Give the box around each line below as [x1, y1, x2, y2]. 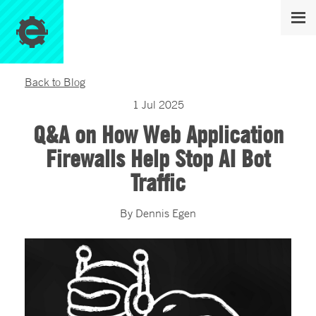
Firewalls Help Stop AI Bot [46, 144, 270, 173]
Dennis [135, 206, 169, 220]
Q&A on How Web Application [32, 120, 284, 149]
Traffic [130, 168, 186, 197]
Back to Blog [25, 75, 85, 89]
